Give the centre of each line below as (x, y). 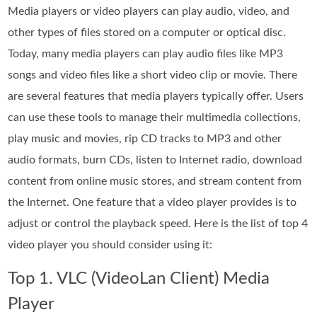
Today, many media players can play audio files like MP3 (146, 53)
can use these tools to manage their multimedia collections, (155, 117)
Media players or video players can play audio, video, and (149, 11)
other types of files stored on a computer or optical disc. (147, 32)
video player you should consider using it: (110, 244)
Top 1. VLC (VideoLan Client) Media (139, 278)
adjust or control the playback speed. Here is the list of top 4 (158, 223)
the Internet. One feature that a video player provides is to (152, 202)
